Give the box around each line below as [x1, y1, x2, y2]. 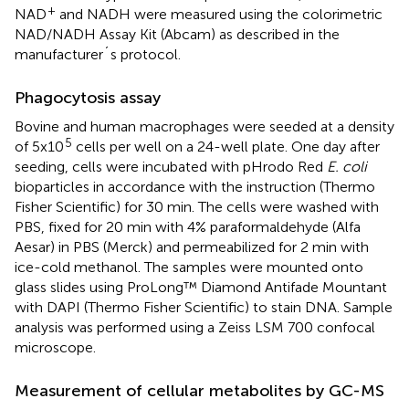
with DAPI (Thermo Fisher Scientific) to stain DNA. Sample [15, 299, 393, 317]
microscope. [15, 339, 96, 357]
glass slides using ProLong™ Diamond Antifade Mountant [15, 278, 387, 297]
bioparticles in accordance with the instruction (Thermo [15, 178, 375, 196]
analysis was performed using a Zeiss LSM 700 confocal [15, 319, 375, 337]
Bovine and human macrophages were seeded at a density [15, 118, 394, 136]
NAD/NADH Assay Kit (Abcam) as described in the [15, 26, 340, 44]
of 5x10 [15, 138, 64, 156]
